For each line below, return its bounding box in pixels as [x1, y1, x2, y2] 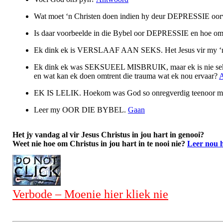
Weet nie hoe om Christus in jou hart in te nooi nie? [12, 139, 187, 148]
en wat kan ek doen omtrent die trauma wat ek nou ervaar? [34, 71, 219, 80]
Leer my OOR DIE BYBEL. [34, 105, 128, 114]
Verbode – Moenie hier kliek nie [12, 188, 168, 201]
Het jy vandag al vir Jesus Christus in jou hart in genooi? [12, 130, 204, 139]
